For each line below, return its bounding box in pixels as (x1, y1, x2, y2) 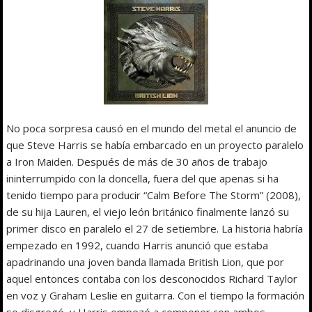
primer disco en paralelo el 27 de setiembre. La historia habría (6, 221, 304, 235)
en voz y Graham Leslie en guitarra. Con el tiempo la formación (6, 288, 305, 302)
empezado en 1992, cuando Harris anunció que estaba (6, 237, 269, 252)
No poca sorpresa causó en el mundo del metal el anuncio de (6, 120, 297, 135)
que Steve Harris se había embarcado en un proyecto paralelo (6, 137, 304, 152)
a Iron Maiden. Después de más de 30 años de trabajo (6, 154, 268, 169)
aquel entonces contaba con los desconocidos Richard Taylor (6, 271, 298, 286)
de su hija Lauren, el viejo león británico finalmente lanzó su (6, 204, 290, 219)
